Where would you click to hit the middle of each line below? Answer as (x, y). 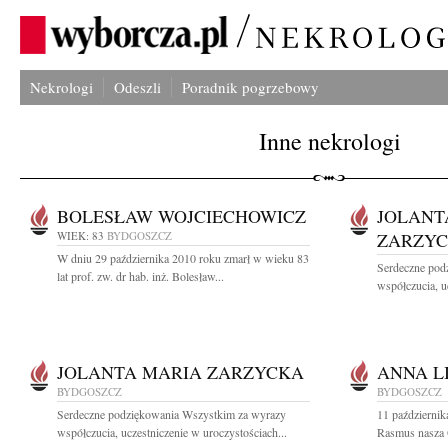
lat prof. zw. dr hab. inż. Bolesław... (140, 276)
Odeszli (137, 87)
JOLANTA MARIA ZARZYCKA (180, 372)
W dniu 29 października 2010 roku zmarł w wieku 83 (183, 258)
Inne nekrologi (330, 141)
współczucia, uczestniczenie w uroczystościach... (172, 432)
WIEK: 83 (80, 235)
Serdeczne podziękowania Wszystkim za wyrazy (171, 414)
